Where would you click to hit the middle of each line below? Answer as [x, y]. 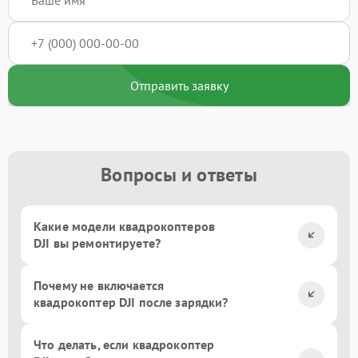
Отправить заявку [179, 86]
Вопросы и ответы [179, 175]
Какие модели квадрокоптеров [125, 226]
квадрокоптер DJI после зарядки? [131, 302]
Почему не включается [99, 285]
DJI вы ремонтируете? [97, 243]
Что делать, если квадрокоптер [124, 344]
